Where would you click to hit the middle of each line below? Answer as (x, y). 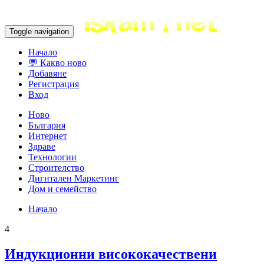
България (47, 125)
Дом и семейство (62, 189)
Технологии (52, 157)
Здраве (42, 146)
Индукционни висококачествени (111, 254)
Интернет (48, 136)
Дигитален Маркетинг (74, 178)
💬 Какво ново (57, 63)
